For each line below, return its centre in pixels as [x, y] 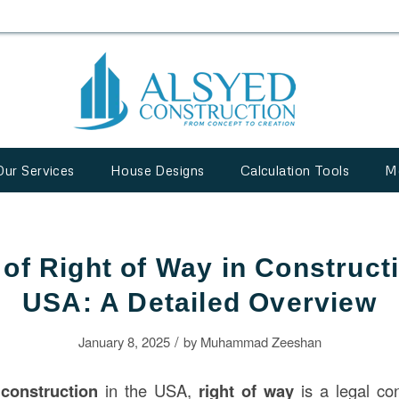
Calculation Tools [295, 170]
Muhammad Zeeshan [261, 342]
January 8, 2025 [124, 342]
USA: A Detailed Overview [199, 302]
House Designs [157, 170]
